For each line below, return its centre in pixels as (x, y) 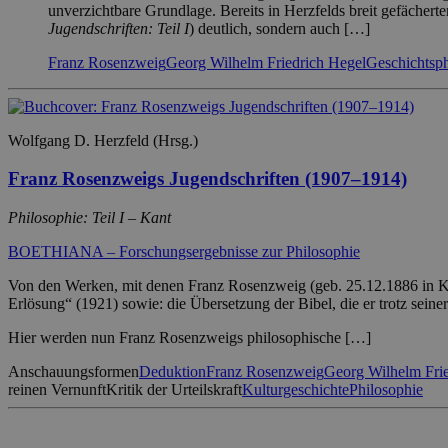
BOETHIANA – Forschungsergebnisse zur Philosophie (184, 252)
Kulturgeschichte (295, 390)
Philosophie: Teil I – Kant (89, 218)
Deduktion (172, 372)
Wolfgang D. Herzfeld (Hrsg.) (103, 140)
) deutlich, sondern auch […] (279, 28)
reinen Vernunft (57, 390)
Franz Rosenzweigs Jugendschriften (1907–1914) (207, 179)
